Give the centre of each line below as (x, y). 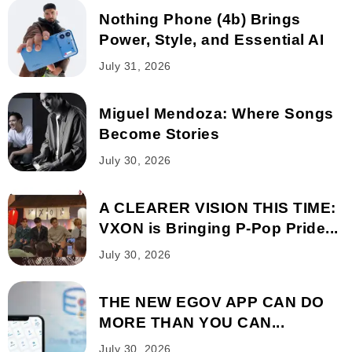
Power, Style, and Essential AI (211, 39)
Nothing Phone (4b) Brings (200, 19)
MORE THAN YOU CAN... (192, 322)
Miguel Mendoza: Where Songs (216, 113)
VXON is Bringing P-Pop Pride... (219, 228)
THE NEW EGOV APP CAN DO (212, 302)
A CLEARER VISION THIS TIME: (218, 207)
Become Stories (159, 134)
